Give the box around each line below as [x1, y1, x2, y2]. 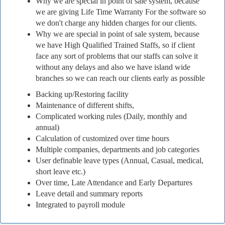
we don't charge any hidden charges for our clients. [36, 19, 197, 27]
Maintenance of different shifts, [36, 101, 134, 109]
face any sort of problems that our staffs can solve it [36, 52, 198, 60]
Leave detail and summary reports [36, 189, 143, 198]
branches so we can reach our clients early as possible [36, 74, 205, 82]
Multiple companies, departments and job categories [36, 145, 199, 154]
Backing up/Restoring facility [36, 90, 129, 98]
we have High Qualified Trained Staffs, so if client [36, 41, 195, 49]
